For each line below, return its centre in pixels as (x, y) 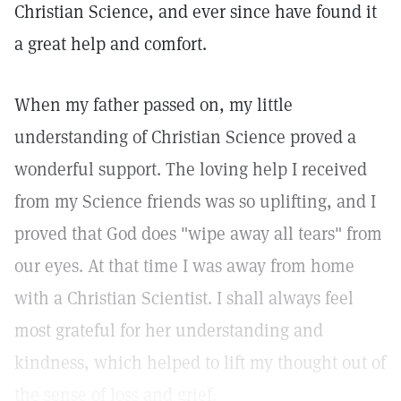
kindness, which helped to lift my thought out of (200, 363)
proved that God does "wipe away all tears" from (198, 234)
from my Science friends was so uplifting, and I (195, 201)
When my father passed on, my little (154, 105)
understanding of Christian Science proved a (185, 137)
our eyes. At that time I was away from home (184, 266)
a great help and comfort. (111, 44)
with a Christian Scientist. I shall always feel (184, 298)
